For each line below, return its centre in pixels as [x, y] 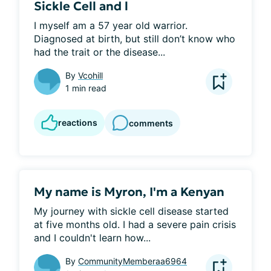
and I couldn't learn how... [92, 238]
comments [151, 123]
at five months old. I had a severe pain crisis [135, 224]
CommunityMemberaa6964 [132, 261]
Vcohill [90, 75]
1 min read [86, 88]
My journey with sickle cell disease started [131, 211]
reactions [78, 122]
